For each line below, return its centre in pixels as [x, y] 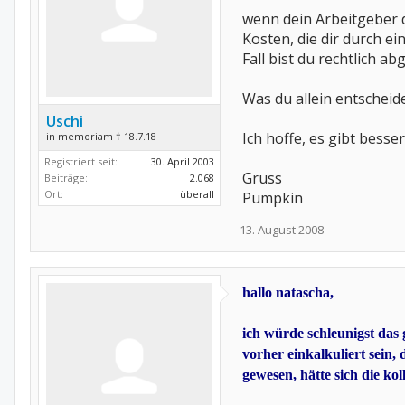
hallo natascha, [288, 292]
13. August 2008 [282, 230]
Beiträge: [66, 178]
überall [197, 194]
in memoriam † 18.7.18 [101, 136]
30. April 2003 [183, 161]
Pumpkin [273, 198]
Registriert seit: [81, 161]
